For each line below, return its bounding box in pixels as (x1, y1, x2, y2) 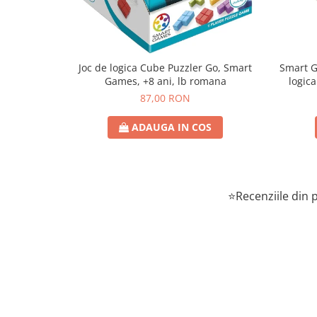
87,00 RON (140, 91, 190, 105)
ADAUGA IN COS (132, 120, 212, 134)
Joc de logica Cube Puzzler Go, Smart (79, 61, 252, 75)
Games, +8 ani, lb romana (104, 74, 226, 88)
